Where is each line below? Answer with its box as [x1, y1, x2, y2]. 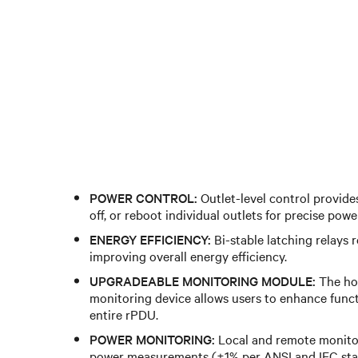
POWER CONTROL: [89, 188, 197, 205]
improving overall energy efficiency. [89, 246, 287, 264]
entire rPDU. [89, 304, 158, 322]
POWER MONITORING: [89, 329, 215, 347]
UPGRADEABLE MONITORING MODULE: [89, 271, 316, 288]
